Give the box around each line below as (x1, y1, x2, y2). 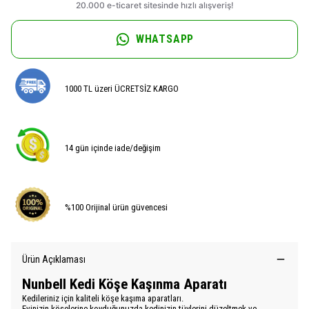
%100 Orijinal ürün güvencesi (65, 201, 168, 212)
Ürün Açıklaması (22, 254, 86, 266)
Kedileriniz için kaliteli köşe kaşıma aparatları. (22, 293, 183, 304)
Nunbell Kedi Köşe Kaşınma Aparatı (22, 276, 227, 293)
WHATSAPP (135, 32, 195, 46)
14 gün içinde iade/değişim (65, 142, 161, 153)
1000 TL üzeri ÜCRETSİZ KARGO (65, 83, 179, 94)
